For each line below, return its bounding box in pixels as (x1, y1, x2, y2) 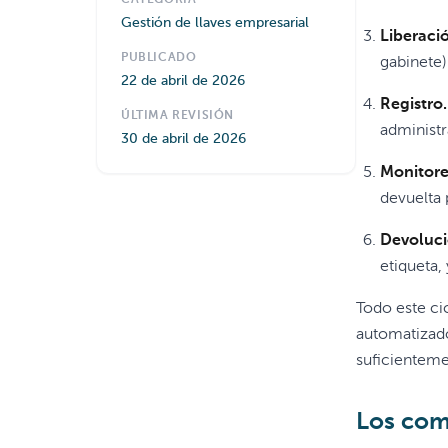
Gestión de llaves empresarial (121, 16, 309, 30)
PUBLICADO (121, 52, 197, 64)
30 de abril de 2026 (121, 132, 246, 146)
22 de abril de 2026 (121, 74, 245, 88)
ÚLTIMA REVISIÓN (121, 110, 234, 122)
